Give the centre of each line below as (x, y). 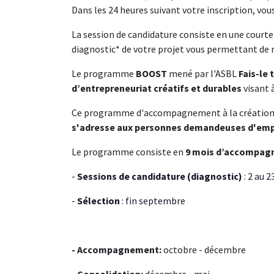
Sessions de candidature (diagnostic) (160, 176)
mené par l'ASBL (204, 74)
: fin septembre (154, 201)
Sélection (99, 201)
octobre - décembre (205, 250)
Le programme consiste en (128, 152)
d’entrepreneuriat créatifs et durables (157, 88)
